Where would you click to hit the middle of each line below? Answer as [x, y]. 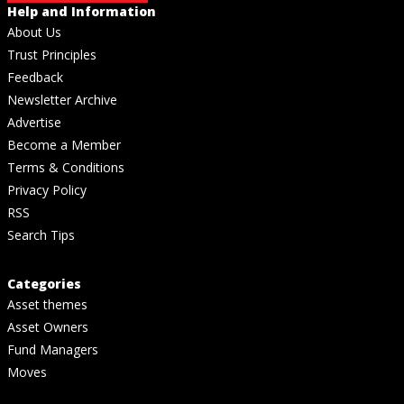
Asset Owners [48, 326]
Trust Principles [52, 54]
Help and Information [82, 11]
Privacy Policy [47, 189]
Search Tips [41, 234]
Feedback [35, 77]
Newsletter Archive [62, 99]
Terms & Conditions [66, 167]
